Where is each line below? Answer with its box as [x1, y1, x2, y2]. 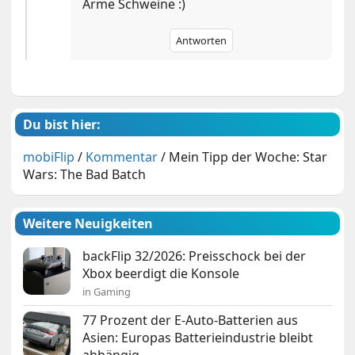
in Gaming [82, 284, 132, 300]
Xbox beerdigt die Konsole [82, 265, 240, 283]
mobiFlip [23, 148, 75, 166]
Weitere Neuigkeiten [23, 215, 154, 233]
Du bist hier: [23, 116, 101, 134]
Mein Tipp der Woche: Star [169, 148, 328, 166]
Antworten [175, 33, 227, 48]
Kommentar [86, 148, 158, 166]
